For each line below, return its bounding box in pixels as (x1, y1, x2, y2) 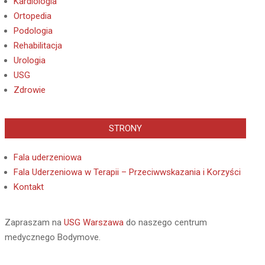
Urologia (14, 55, 46, 66)
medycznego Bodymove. (5, 232, 101, 243)
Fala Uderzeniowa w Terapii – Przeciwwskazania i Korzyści (14, 167, 241, 177)
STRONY (109, 123, 142, 134)
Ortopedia (14, 11, 51, 21)
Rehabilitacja (14, 40, 62, 51)
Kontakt (14, 182, 44, 192)
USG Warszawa (64, 217, 124, 228)
